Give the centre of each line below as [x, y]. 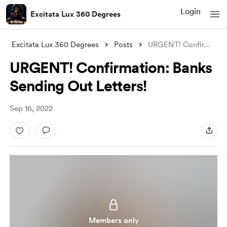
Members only [113, 220]
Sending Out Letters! [78, 86]
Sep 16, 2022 [31, 108]
